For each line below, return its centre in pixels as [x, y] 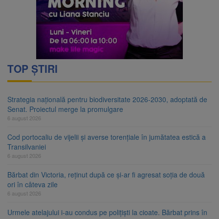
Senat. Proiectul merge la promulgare [65, 109]
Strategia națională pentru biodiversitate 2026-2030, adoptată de [107, 99]
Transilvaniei [27, 146]
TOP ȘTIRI [33, 68]
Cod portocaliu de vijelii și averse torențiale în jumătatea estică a [107, 137]
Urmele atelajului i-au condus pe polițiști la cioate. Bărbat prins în [107, 212]
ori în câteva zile [33, 184]
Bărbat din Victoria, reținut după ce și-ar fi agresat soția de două [106, 174]
